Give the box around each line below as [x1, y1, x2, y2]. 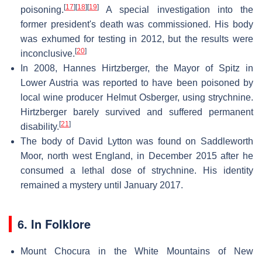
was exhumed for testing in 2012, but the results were [20, 33, 253, 44]
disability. [20, 121, 59, 132]
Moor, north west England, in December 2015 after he [20, 150, 253, 161]
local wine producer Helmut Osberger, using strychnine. [20, 92, 253, 102]
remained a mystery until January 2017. [20, 180, 183, 190]
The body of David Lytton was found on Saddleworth [20, 136, 253, 146]
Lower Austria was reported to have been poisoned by [20, 77, 253, 88]
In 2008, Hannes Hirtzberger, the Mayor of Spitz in [20, 63, 253, 73]
